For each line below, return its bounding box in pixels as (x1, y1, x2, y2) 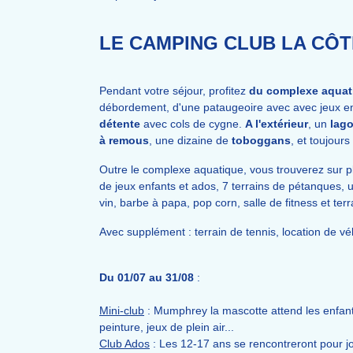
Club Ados (99, 337, 150, 350)
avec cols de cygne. (140, 117, 245, 130)
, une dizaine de (149, 134, 232, 147)
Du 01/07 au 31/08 (99, 271, 194, 284)
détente (99, 117, 140, 130)
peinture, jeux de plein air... (99, 321, 234, 333)
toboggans (232, 134, 291, 147)
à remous (99, 134, 149, 147)
